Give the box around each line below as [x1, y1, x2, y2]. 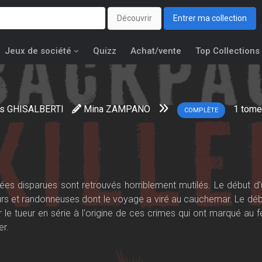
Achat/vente [130, 46, 181, 56]
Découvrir [117, 13, 152, 23]
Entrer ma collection [173, 13, 247, 23]
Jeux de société [5, 46, 71, 56]
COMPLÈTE [184, 106, 218, 114]
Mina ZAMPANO [84, 104, 150, 115]
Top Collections [195, 46, 260, 56]
